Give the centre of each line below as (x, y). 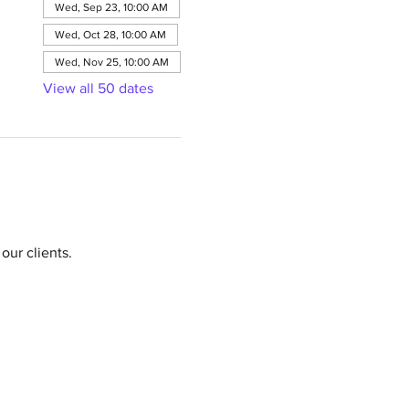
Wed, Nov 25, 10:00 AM (111, 62)
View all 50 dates (98, 88)
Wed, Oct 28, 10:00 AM (110, 35)
